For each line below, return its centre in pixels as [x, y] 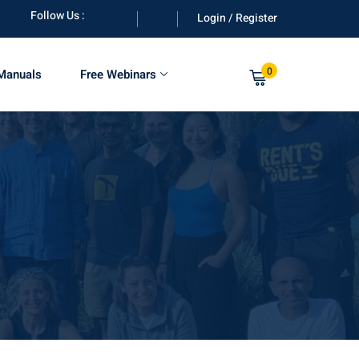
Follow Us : [58, 16]
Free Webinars [118, 75]
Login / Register [237, 18]
